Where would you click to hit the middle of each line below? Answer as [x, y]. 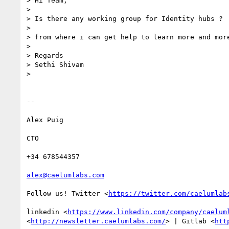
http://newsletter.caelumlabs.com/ [98, 221]
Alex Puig [45, 120]
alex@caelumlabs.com [65, 175]
